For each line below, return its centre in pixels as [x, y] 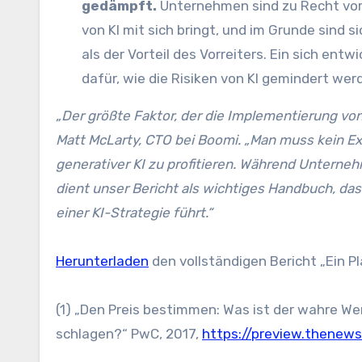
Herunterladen [102, 261]
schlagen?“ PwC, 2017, [129, 334]
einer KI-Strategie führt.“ [134, 213]
